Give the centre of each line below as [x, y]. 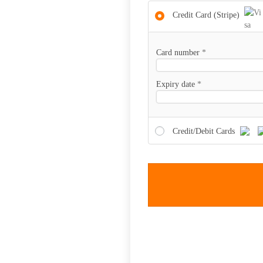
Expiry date [176, 85]
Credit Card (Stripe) [207, 15]
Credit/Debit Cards [205, 131]
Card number [179, 53]
